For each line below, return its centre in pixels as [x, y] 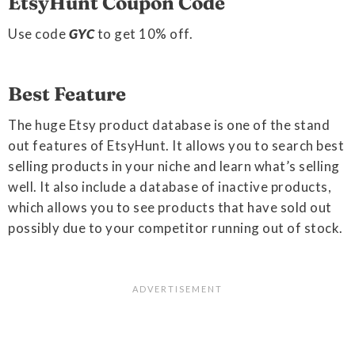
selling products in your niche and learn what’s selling [174, 166]
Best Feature [67, 94]
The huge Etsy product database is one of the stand [169, 125]
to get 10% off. [143, 34]
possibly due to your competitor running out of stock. [176, 228]
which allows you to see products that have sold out [170, 208]
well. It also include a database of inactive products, [170, 187]
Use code [38, 34]
